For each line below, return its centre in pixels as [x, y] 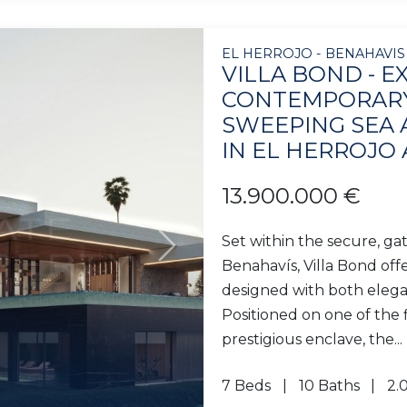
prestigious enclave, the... [312, 339]
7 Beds [246, 385]
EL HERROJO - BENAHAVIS [313, 53]
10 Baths [329, 385]
